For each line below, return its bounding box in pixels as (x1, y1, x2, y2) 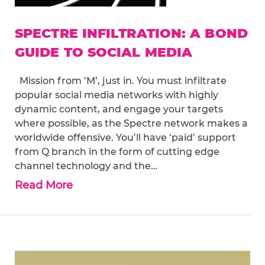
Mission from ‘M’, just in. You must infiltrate (15, 75, 227, 87)
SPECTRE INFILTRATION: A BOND (15, 25, 248, 42)
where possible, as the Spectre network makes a (15, 118, 248, 130)
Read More (15, 179, 73, 192)
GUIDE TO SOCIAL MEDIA (15, 44, 193, 61)
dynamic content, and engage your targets (15, 104, 223, 115)
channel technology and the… (15, 160, 157, 172)
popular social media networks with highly (15, 89, 218, 101)
